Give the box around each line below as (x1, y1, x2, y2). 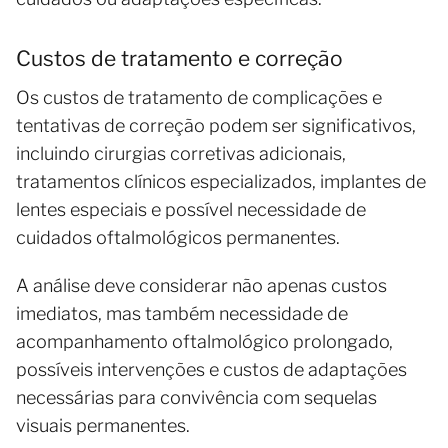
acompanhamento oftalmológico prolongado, (16, 330, 393, 352)
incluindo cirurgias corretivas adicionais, (16, 142, 346, 164)
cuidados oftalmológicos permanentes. (16, 226, 340, 248)
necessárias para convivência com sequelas (16, 386, 377, 408)
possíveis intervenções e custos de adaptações (16, 358, 407, 380)
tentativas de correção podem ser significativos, (16, 114, 416, 136)
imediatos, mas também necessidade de (16, 302, 348, 324)
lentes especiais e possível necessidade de (16, 198, 366, 220)
